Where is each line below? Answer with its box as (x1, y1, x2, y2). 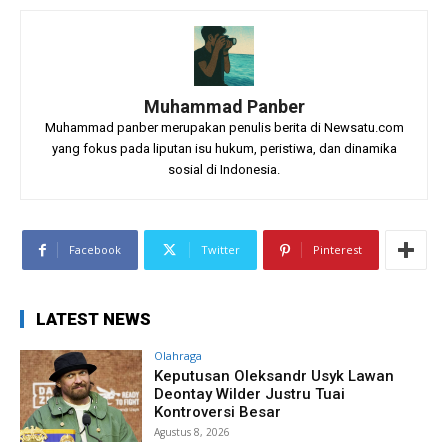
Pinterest (312, 242, 362, 258)
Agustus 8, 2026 (154, 425, 231, 440)
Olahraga (154, 348, 203, 364)
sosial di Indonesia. (168, 162, 280, 178)
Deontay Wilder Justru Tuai (154, 385, 346, 404)
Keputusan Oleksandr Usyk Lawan (154, 367, 395, 386)
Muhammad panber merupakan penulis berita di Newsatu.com (44, 120, 404, 136)
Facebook (68, 242, 121, 258)
